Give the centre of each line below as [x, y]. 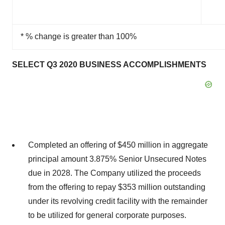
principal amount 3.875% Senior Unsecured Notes [117, 159]
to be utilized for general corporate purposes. [107, 215]
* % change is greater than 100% [79, 36]
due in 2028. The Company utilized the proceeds [115, 173]
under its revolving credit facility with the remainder [118, 201]
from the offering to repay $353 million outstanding [117, 187]
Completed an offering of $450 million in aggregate [118, 145]
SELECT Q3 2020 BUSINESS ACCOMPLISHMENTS [109, 65]
